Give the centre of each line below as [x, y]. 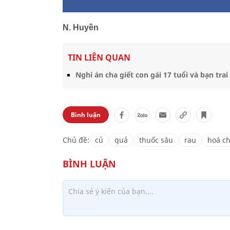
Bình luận [86, 115]
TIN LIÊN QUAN [99, 57]
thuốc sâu [156, 140]
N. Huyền [82, 27]
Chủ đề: [76, 140]
